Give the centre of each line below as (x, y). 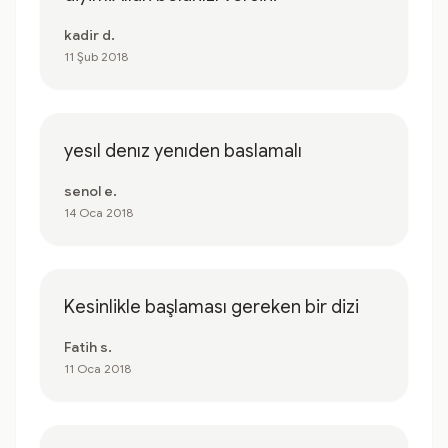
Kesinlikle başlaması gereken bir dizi (211, 307)
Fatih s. (88, 347)
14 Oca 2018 (98, 212)
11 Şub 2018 (96, 56)
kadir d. (89, 35)
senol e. (90, 191)
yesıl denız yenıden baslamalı (183, 151)
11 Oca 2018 (97, 368)
